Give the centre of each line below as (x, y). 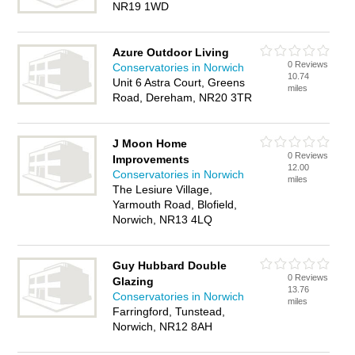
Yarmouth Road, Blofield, (175, 204)
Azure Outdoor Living (171, 52)
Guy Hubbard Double (170, 265)
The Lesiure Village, (163, 189)
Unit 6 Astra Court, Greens (179, 82)
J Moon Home (150, 143)
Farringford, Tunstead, (169, 311)
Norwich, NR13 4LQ (163, 219)
